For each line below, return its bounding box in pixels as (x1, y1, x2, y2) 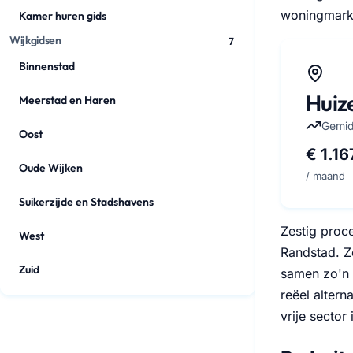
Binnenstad (19, 59, 75, 73)
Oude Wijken (19, 161, 83, 175)
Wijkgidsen (9, 33, 61, 47)
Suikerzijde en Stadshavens (19, 195, 154, 209)
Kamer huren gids (19, 9, 106, 23)
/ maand (306, 169, 345, 182)
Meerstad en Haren (19, 93, 116, 107)
